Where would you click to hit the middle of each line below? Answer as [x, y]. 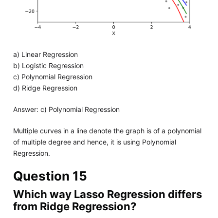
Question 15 [50, 176]
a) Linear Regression [45, 54]
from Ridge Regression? [74, 207]
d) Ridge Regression [45, 88]
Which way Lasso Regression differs [107, 194]
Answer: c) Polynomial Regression [66, 109]
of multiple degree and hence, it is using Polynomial [94, 142]
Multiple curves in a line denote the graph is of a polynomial [107, 131]
